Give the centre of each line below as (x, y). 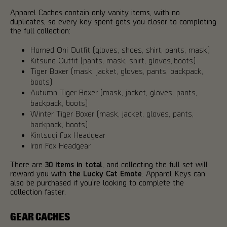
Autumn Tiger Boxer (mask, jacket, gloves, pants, (114, 92)
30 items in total (74, 164)
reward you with (40, 173)
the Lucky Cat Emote (105, 173)
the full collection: (40, 30)
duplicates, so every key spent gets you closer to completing (113, 21)
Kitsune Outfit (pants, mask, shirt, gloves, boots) (113, 60)
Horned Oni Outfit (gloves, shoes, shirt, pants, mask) (120, 49)
